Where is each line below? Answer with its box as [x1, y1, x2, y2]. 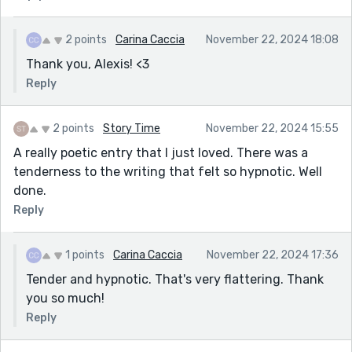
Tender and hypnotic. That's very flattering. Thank [26, 271, 324, 287]
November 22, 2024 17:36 [207, 247, 339, 262]
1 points [65, 247, 104, 262]
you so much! [26, 290, 104, 306]
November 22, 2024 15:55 [206, 121, 339, 135]
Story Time [103, 121, 160, 135]
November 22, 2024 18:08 [206, 32, 339, 46]
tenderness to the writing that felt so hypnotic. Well [13, 163, 322, 179]
